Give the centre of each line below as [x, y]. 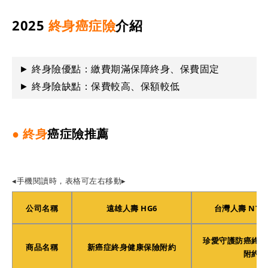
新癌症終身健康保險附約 [132, 247]
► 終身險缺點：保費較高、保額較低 [100, 86]
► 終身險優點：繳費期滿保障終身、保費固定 [119, 68]
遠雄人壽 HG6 [132, 208]
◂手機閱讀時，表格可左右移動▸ [69, 180]
